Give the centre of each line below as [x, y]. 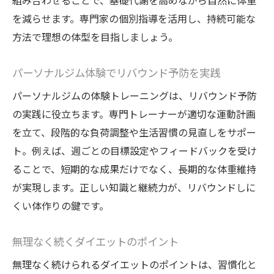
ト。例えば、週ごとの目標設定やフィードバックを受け [135, 151]
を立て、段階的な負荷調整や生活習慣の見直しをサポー [134, 132]
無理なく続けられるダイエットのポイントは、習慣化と [135, 265]
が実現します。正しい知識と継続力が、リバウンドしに [134, 187]
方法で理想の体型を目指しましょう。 [95, 37]
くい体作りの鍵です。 [61, 206]
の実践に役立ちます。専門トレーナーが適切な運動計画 [134, 114]
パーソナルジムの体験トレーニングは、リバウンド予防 [135, 96]
